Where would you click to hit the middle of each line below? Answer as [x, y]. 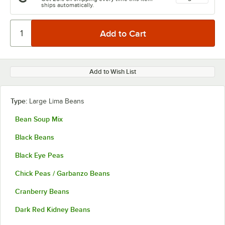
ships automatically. [68, 5]
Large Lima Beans [57, 101]
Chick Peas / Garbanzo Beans [63, 173]
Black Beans [35, 137]
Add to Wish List [113, 72]
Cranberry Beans [42, 191]
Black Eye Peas [39, 155]
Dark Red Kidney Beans [53, 209]
